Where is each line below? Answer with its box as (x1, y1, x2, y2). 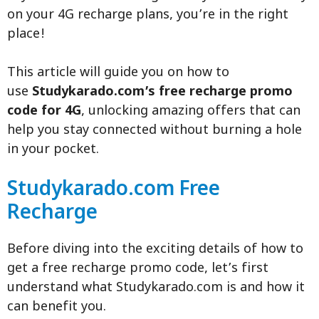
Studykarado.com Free (7, 177, 220, 204)
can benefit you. (7, 299, 106, 316)
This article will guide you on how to (7, 65, 229, 82)
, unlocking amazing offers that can (81, 103, 300, 120)
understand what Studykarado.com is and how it (7, 280, 305, 297)
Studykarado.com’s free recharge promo (32, 84, 293, 101)
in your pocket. (7, 142, 99, 159)
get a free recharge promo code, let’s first (7, 261, 268, 278)
